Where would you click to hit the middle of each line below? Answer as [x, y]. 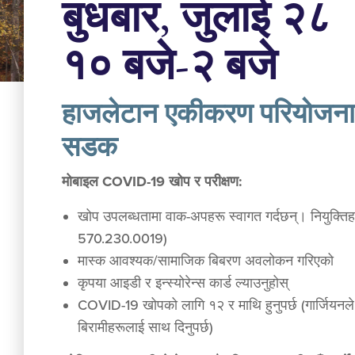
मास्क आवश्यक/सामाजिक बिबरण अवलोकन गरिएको [206, 261]
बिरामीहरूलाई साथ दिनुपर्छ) [145, 327]
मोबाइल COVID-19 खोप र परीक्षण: [152, 181]
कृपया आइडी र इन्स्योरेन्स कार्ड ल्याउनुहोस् [183, 283]
